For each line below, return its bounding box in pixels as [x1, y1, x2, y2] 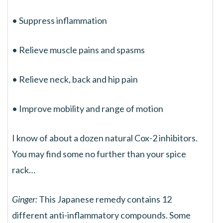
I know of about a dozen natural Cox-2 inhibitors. [12, 132, 198, 143]
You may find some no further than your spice [12, 148, 186, 159]
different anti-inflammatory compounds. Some [12, 210, 191, 221]
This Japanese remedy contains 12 [37, 194, 172, 205]
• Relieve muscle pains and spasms [12, 44, 145, 55]
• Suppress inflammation [12, 15, 107, 26]
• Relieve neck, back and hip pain [12, 74, 138, 85]
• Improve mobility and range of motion [12, 103, 163, 114]
